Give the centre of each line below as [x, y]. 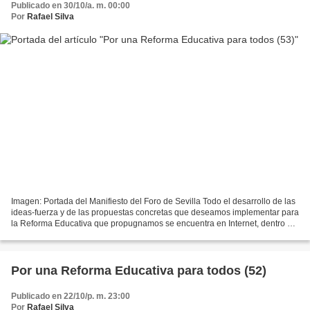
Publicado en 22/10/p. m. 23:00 [71, 297]
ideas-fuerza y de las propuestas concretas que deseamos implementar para [155, 213]
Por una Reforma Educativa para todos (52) [139, 271]
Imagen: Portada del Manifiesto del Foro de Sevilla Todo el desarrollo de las [153, 202]
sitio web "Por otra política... [63, 235]
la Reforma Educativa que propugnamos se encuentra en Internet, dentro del [155, 224]
